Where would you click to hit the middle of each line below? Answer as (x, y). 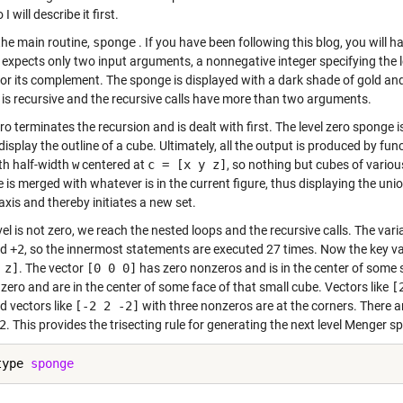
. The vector (53, 268)
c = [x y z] (187, 165)
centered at (113, 165)
